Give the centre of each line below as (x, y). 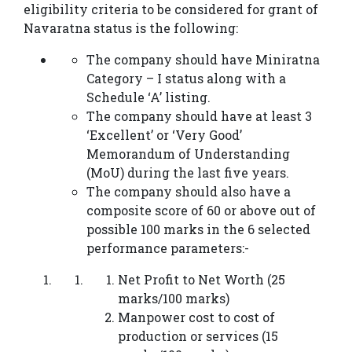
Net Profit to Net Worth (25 (202, 280)
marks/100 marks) (174, 299)
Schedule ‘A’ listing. (148, 97)
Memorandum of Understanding (188, 154)
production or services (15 (198, 336)
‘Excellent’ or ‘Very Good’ (164, 135)
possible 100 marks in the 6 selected (198, 229)
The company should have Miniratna (203, 60)
